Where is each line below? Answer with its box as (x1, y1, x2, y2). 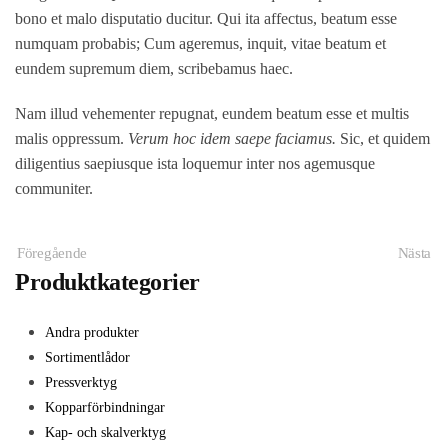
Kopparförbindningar (45, 400, 165, 416)
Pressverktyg (45, 375, 117, 391)
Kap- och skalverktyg (45, 425, 166, 441)
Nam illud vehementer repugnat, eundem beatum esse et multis (15, 104, 409, 122)
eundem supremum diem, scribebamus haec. (15, 59, 293, 77)
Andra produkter (45, 325, 139, 341)
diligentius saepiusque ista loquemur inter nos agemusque (15, 154, 375, 172)
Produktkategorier (15, 269, 200, 296)
